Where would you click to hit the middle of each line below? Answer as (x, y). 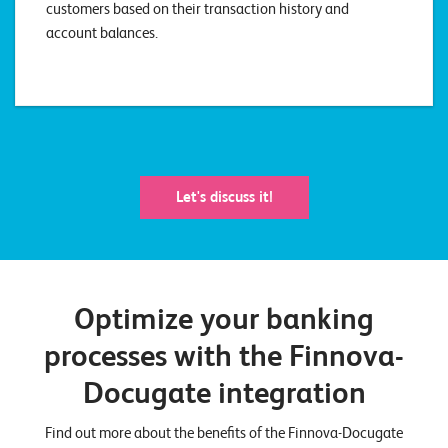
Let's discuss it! (224, 196)
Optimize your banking (224, 318)
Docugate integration (224, 392)
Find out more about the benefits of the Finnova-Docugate (224, 432)
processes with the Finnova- (224, 355)
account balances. (102, 32)
